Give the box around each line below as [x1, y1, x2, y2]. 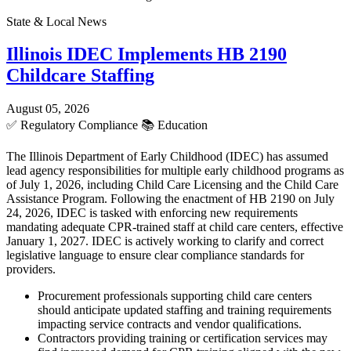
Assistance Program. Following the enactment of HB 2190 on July [6, 192, 335, 206]
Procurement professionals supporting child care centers [38, 289, 312, 303]
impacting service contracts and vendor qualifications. [38, 317, 302, 331]
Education [154, 118, 208, 132]
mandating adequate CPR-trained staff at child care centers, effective [6, 220, 343, 234]
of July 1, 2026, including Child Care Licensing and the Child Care [6, 178, 338, 192]
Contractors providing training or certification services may [38, 331, 327, 346]
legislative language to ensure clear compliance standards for [6, 248, 304, 262]
